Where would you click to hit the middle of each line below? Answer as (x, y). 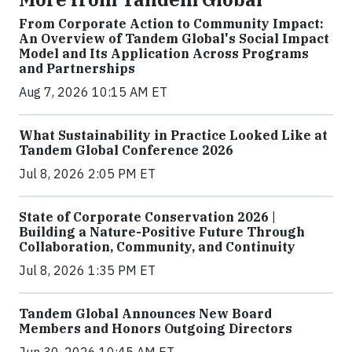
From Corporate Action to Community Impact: (171, 24)
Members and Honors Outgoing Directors (156, 329)
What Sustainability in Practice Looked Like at (173, 136)
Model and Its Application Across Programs (164, 54)
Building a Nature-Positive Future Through (162, 232)
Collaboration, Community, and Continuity (157, 247)
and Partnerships (77, 69)
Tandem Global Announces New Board (145, 314)
